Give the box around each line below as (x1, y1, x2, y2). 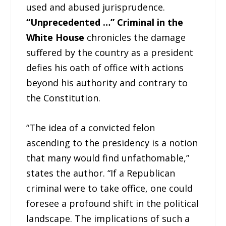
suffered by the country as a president (26, 46, 194, 59)
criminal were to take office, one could (26, 182, 193, 195)
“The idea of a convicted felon (26, 122, 155, 134)
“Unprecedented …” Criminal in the (26, 16, 184, 29)
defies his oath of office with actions (26, 62, 184, 74)
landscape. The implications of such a (26, 212, 190, 225)
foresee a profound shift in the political (26, 197, 199, 210)
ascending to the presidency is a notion (26, 137, 198, 149)
